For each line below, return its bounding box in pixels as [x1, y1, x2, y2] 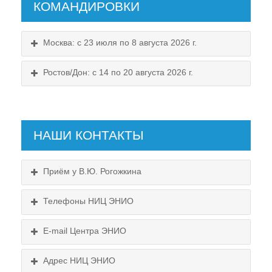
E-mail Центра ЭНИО [43, 225, 126, 236]
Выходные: [22, 257, 71, 268]
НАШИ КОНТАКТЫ [33, 127, 144, 142]
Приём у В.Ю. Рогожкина [43, 166, 141, 176]
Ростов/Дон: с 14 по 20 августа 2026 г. [43, 67, 193, 77]
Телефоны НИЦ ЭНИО [43, 195, 134, 206]
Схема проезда [22, 237, 83, 248]
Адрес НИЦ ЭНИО [43, 255, 115, 265]
